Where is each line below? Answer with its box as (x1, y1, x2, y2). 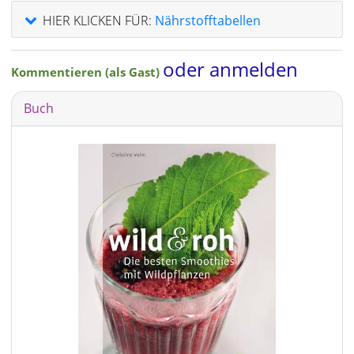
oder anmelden (163, 55, 298, 82)
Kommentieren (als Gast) (11, 63, 163, 80)
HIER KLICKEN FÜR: (43, 11, 152, 29)
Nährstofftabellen (155, 11, 261, 29)
